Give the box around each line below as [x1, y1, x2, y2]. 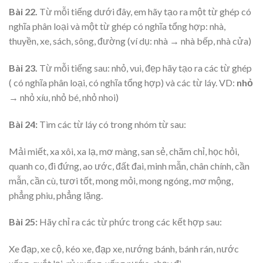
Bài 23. [9, 62, 38, 73]
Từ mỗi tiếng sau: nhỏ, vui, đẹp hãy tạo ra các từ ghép [38, 62, 252, 73]
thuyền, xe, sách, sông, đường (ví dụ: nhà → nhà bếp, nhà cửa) [9, 35, 251, 47]
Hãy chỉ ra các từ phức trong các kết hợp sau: [38, 216, 222, 228]
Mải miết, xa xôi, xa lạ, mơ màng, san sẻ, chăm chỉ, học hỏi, [9, 145, 239, 157]
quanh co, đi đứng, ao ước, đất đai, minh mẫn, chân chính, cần [9, 160, 249, 171]
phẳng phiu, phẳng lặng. [9, 189, 103, 201]
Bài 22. [9, 6, 39, 18]
